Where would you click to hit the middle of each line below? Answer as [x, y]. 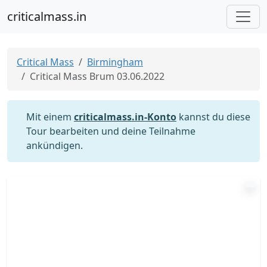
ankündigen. [55, 145]
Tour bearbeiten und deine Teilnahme [111, 131]
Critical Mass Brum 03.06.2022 [97, 76]
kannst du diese [213, 117]
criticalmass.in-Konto [125, 117]
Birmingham [115, 62]
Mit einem [50, 117]
